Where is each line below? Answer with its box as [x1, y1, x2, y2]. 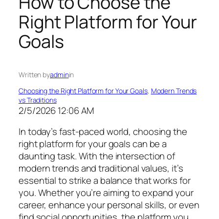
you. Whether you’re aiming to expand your [19, 186, 194, 199]
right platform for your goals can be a [19, 137, 167, 151]
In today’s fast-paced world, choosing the [19, 125, 187, 138]
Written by [19, 69, 50, 79]
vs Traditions [19, 95, 57, 105]
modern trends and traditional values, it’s [19, 162, 183, 175]
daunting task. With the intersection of [19, 150, 175, 163]
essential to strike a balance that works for [19, 174, 191, 187]
